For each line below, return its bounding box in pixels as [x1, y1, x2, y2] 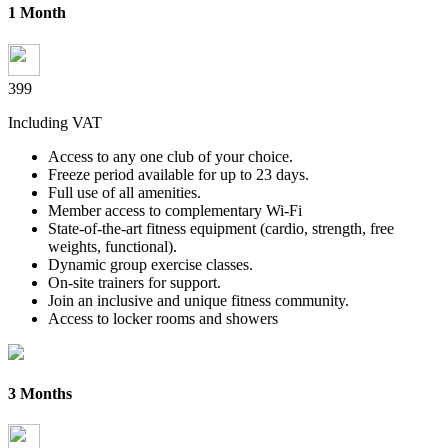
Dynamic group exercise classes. [48, 255, 253, 273]
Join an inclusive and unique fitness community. [48, 291, 349, 309]
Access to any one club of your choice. [48, 147, 293, 165]
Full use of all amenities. [48, 183, 201, 201]
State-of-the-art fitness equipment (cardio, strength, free [48, 219, 394, 237]
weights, [48, 237, 105, 255]
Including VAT [8, 113, 102, 131]
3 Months [8, 384, 72, 402]
